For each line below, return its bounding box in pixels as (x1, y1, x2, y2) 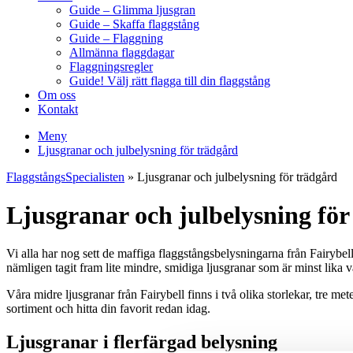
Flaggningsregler (69, 59, 153, 73)
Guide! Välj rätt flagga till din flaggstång (69, 73, 270, 87)
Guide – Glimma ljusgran (69, 2, 195, 17)
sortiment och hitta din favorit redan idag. (6, 302, 210, 316)
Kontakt (38, 102, 78, 116)
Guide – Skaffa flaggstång (69, 17, 199, 31)
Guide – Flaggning (69, 31, 163, 45)
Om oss (38, 87, 76, 102)
